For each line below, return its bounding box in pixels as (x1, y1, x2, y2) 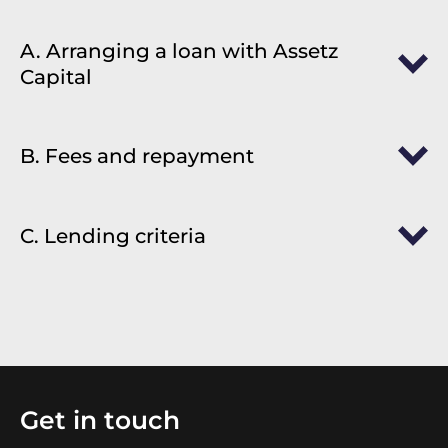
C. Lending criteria (20, 224, 206, 248)
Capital (20, 65, 92, 89)
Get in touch (20, 405, 180, 435)
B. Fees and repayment (20, 144, 254, 168)
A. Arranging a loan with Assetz (20, 39, 338, 63)
